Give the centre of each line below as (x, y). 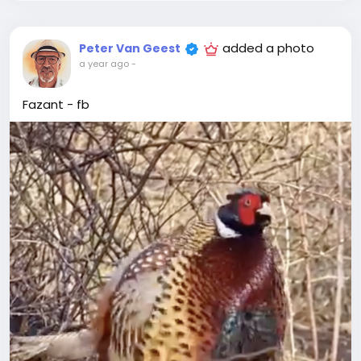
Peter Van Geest (130, 49)
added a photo (268, 48)
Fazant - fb (56, 105)
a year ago (104, 64)
